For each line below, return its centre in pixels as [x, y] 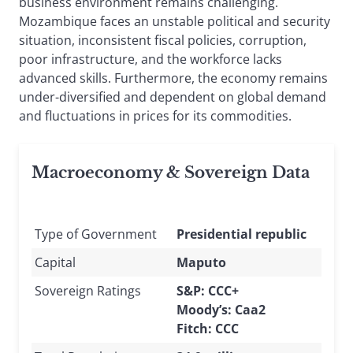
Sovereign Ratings [88, 291]
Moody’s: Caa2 [221, 310]
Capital [55, 263]
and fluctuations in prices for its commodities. [157, 116]
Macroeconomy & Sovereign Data [171, 173]
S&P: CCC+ [208, 291]
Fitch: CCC [208, 329]
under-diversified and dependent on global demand [173, 97]
